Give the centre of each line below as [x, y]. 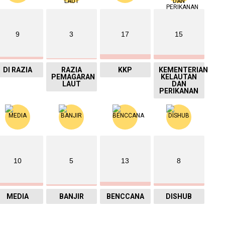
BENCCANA [125, 196]
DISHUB [179, 196]
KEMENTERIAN [183, 70]
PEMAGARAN [73, 77]
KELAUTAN [179, 77]
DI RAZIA [18, 70]
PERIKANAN [179, 91]
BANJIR [71, 196]
